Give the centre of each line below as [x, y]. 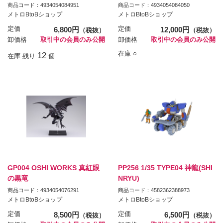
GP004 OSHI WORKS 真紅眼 [54, 168]
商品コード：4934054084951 [43, 5]
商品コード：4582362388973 [154, 190]
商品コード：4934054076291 [43, 190]
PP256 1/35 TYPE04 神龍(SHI [165, 168]
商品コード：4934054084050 [154, 5]
